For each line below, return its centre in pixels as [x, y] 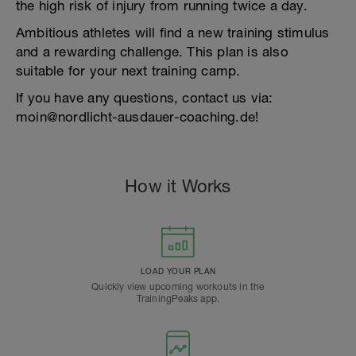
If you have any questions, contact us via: [145, 98]
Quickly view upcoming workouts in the [178, 287]
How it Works [178, 186]
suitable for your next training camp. [128, 71]
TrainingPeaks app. [178, 299]
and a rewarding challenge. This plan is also [152, 52]
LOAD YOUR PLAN [178, 271]
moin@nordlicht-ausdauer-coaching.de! [137, 117]
